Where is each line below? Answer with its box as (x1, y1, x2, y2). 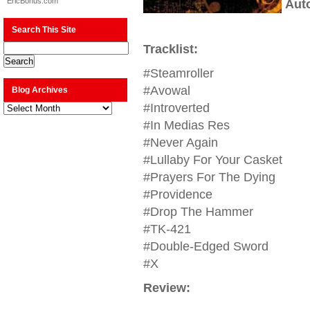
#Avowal (143, 84, 190, 98)
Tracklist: (143, 42, 198, 56)
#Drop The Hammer (143, 205, 253, 219)
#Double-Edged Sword (143, 239, 268, 253)
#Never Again (143, 136, 218, 149)
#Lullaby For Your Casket (143, 153, 282, 167)
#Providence (143, 188, 212, 201)
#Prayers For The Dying (143, 170, 275, 184)
